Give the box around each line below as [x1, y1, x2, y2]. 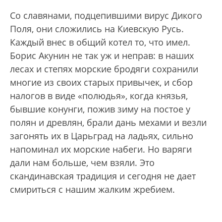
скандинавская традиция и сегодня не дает [10, 170, 196, 182]
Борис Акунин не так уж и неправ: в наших [10, 50, 194, 62]
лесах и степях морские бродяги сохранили [10, 63, 198, 75]
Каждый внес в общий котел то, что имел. [10, 36, 190, 49]
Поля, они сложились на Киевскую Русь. [10, 23, 184, 35]
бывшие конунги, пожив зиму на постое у [10, 103, 190, 115]
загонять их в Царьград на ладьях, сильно [10, 130, 193, 142]
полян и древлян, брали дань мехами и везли [10, 116, 207, 129]
